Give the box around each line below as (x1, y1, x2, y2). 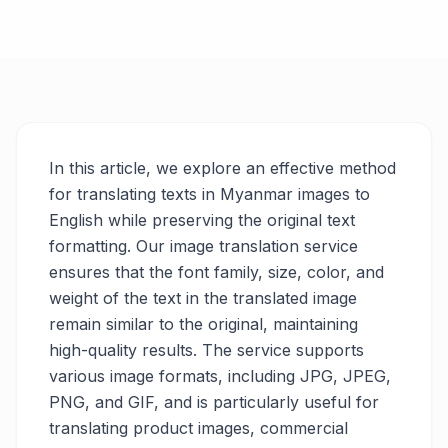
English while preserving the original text (49, 210, 355, 230)
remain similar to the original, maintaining (49, 314, 358, 334)
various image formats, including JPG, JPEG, (49, 366, 391, 386)
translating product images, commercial (49, 418, 348, 438)
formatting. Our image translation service (49, 236, 358, 256)
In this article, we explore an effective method (49, 158, 396, 178)
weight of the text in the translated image (49, 288, 357, 308)
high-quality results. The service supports (49, 340, 364, 360)
